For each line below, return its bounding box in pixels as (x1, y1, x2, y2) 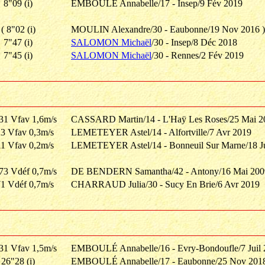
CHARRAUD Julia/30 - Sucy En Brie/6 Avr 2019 (71, 179, 260, 189)
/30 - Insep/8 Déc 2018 (151, 37, 237, 47)
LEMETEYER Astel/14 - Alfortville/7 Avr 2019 (71, 127, 251, 137)
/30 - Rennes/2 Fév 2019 (151, 50, 244, 60)
